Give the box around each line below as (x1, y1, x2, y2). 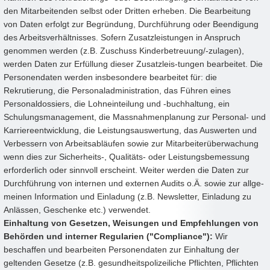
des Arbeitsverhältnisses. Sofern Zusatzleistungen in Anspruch (4, 33, 240, 43)
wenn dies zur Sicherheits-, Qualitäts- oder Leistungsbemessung (4, 152, 250, 162)
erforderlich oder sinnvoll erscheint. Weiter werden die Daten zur (4, 165, 249, 175)
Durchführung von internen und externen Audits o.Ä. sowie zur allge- (4, 178, 264, 189)
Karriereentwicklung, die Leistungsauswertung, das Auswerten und (4, 125, 257, 136)
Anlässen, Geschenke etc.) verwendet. (4, 205, 151, 215)
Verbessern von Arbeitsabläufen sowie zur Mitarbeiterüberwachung (4, 139, 259, 149)
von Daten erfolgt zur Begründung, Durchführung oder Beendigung (4, 19, 259, 30)
